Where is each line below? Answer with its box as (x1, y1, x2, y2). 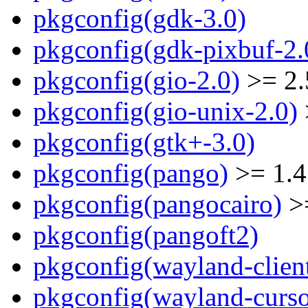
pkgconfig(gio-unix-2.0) (33, 96, 298, 126)
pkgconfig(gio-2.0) (33, 65, 240, 96)
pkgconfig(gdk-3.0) (33, 3, 246, 34)
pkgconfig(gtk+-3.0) (33, 127, 255, 157)
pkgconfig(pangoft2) (33, 220, 258, 250)
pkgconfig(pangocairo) (33, 189, 282, 219)
